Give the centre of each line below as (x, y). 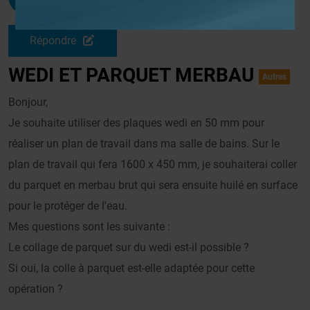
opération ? (36, 289)
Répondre (54, 41)
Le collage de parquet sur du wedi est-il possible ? (129, 248)
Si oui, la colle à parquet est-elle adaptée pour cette (131, 268)
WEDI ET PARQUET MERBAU (134, 75)
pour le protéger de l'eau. (68, 206)
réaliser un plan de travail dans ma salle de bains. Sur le (144, 144)
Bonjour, (28, 102)
